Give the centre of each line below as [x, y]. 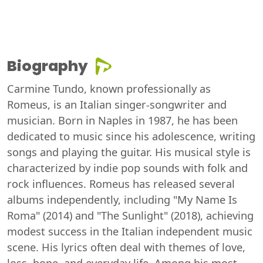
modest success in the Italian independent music [130, 232]
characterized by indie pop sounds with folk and [127, 168]
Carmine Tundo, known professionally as [109, 89]
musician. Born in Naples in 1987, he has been [122, 121]
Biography [48, 66]
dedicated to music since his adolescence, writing [131, 136]
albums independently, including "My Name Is [122, 200]
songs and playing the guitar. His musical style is [129, 152]
